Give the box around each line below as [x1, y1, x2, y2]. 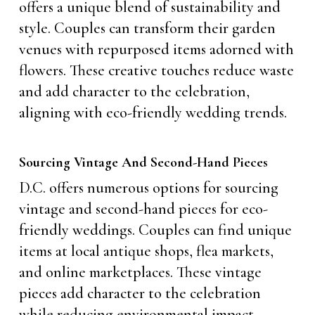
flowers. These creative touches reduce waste [18, 61, 294, 79]
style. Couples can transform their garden [18, 19, 276, 37]
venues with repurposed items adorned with [18, 40, 294, 58]
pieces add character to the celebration [18, 284, 261, 302]
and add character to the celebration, [18, 82, 250, 101]
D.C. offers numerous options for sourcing [18, 179, 278, 197]
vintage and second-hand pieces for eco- [18, 200, 268, 218]
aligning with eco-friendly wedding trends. [18, 103, 287, 122]
